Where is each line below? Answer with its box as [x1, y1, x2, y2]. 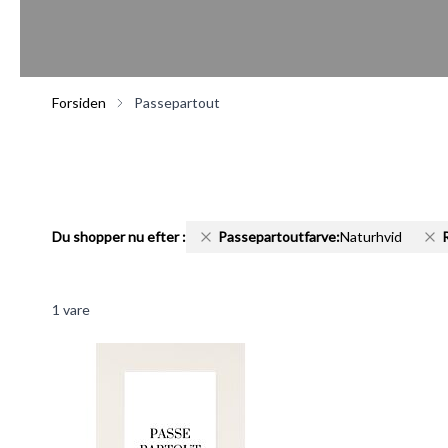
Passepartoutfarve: [218, 228, 340, 245]
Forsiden [52, 94, 106, 111]
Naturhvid [340, 228, 402, 245]
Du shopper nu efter [52, 228, 182, 245]
